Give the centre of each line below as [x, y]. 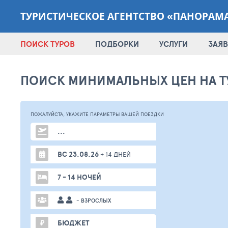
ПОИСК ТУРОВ [48, 44]
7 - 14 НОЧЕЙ [79, 177]
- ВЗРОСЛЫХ [93, 201]
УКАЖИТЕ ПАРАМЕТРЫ [93, 114]
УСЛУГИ [174, 44]
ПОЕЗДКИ [151, 114]
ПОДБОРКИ [117, 44]
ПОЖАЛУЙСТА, [48, 114]
